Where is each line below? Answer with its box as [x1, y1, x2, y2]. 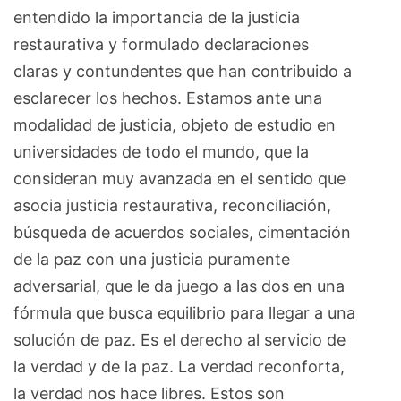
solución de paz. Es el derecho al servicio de [13, 329, 346, 349]
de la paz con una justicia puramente [13, 249, 290, 269]
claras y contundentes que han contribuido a [13, 61, 352, 81]
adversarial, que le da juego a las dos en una [13, 276, 345, 295]
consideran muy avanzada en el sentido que [13, 168, 346, 188]
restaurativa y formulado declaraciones [13, 34, 309, 54]
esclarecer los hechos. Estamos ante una [13, 88, 322, 107]
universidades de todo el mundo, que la [13, 141, 309, 161]
